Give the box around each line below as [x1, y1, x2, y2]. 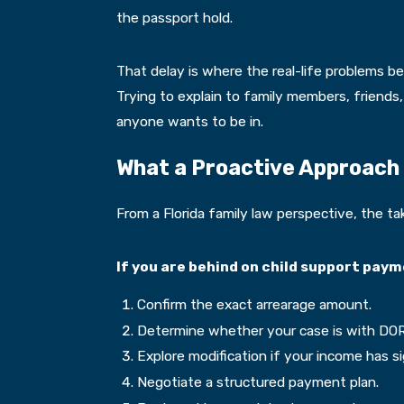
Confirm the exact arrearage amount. [136, 295, 372, 313]
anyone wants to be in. [115, 113, 263, 131]
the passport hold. [115, 9, 233, 27]
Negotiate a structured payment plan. [136, 373, 379, 391]
